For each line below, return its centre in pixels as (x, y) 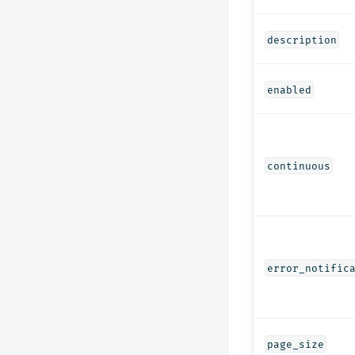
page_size (295, 344)
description (302, 40)
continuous (298, 166)
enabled (289, 90)
